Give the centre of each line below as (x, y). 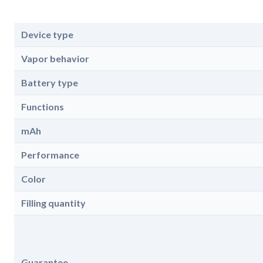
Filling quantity (53, 203)
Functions (43, 106)
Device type (47, 34)
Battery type (50, 82)
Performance (50, 154)
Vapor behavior (55, 58)
